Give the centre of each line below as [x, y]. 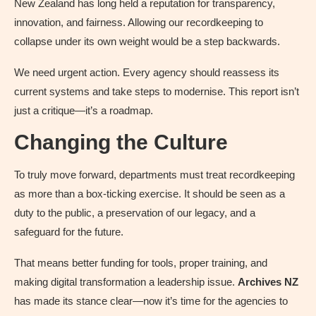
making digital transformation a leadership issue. [126, 282]
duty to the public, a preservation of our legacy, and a [135, 213]
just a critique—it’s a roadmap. [84, 111]
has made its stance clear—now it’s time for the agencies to [151, 301]
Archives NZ [268, 282]
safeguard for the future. [69, 232]
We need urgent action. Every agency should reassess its [147, 73]
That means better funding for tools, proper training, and [141, 263]
